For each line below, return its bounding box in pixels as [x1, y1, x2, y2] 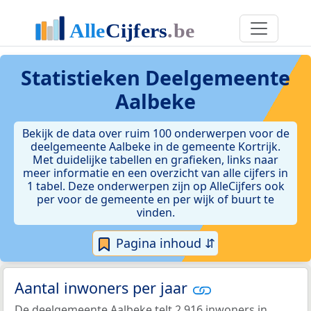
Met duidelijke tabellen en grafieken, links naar [33, 152, 278, 167]
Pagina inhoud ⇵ [112, 235, 215, 251]
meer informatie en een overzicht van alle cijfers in [23, 165, 288, 180]
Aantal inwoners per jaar [15, 278, 192, 299]
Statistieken [21, 64, 145, 91]
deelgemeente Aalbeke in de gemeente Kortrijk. [31, 139, 280, 154]
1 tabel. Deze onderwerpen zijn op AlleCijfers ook [26, 178, 285, 194]
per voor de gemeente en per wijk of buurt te [37, 192, 274, 207]
